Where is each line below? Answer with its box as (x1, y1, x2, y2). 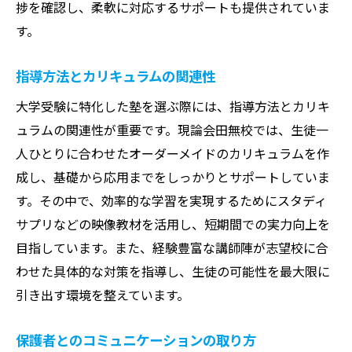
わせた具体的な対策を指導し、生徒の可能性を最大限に (16, 261, 330, 280)
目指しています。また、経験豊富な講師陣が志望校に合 (16, 237, 328, 257)
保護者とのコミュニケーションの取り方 (16, 329, 256, 350)
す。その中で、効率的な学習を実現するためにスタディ (16, 190, 327, 210)
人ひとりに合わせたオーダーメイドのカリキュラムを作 (16, 143, 329, 163)
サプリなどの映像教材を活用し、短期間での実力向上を (16, 214, 330, 233)
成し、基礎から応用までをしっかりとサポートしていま (16, 167, 330, 186)
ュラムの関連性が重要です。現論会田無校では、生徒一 (16, 119, 328, 139)
